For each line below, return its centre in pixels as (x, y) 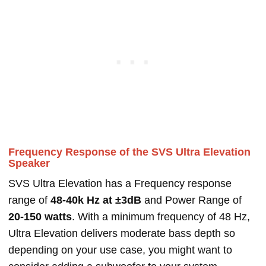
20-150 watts (40, 217)
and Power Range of (191, 200)
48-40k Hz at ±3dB (96, 200)
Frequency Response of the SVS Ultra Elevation (129, 152)
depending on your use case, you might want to (120, 250)
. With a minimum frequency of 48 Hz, (161, 217)
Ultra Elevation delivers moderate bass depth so (122, 234)
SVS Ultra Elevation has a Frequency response (120, 184)
